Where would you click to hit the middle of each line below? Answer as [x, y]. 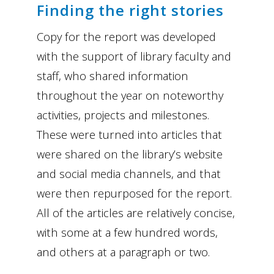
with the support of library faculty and [134, 56]
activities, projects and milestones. [123, 115]
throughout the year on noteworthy [130, 95]
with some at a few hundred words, [127, 232]
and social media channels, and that [129, 174]
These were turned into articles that [129, 135]
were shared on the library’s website [130, 154]
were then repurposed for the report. [134, 193]
